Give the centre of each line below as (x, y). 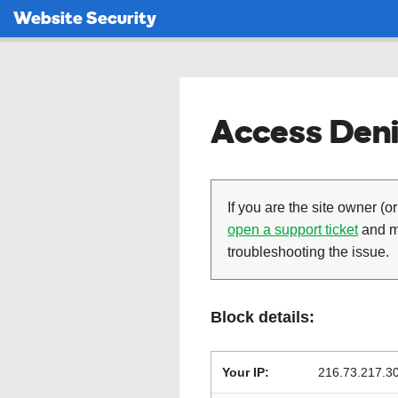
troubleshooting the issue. (308, 252)
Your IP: (246, 372)
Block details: (263, 317)
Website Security (85, 17)
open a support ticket (293, 230)
